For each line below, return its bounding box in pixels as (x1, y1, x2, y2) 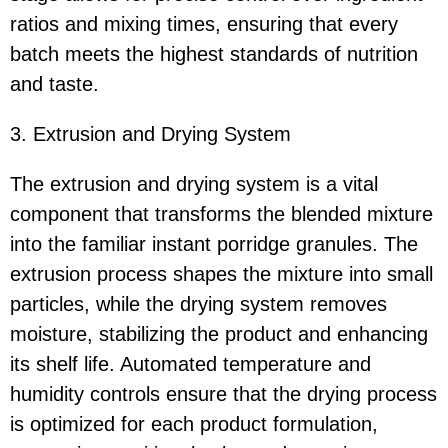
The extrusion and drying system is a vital (10, 173, 378, 196)
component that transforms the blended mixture (10, 203, 433, 226)
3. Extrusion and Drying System (10, 123, 291, 146)
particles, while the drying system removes (10, 293, 387, 316)
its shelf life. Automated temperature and (10, 353, 371, 376)
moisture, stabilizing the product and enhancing (10, 323, 428, 346)
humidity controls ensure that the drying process (10, 383, 437, 406)
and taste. (10, 73, 99, 96)
